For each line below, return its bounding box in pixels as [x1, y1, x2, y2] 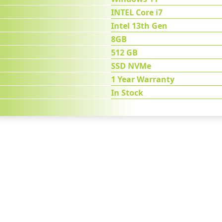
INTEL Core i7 [111, 7, 163, 18]
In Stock [111, 87, 143, 98]
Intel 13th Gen [111, 20, 167, 31]
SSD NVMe [111, 60, 151, 71]
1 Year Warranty [111, 74, 174, 85]
